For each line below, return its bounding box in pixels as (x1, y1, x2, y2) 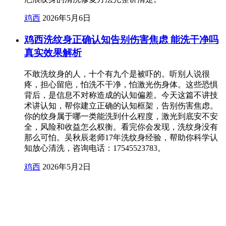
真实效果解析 (24, 47, 82, 59)
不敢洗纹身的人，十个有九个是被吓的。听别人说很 (24, 69, 210, 78)
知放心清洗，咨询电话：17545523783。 (24, 143, 165, 152)
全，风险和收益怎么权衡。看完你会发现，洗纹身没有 (24, 122, 218, 131)
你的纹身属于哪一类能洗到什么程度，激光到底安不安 (24, 111, 218, 121)
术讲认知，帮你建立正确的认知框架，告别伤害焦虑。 (24, 101, 218, 110)
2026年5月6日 (42, 14, 91, 23)
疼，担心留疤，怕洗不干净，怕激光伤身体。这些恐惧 (24, 80, 218, 89)
